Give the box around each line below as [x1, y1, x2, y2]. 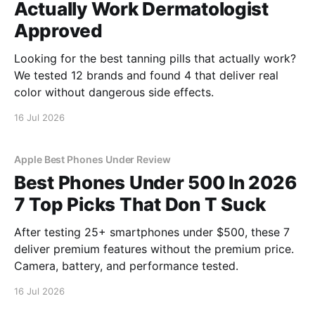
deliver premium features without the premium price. [14, 242, 294, 256]
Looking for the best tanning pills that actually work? [14, 51, 296, 65]
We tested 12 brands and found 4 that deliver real [14, 68, 278, 82]
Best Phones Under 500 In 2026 [14, 172, 297, 193]
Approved [14, 20, 103, 41]
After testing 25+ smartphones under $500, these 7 [14, 225, 290, 239]
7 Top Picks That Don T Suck [14, 193, 266, 215]
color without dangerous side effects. [14, 85, 214, 99]
